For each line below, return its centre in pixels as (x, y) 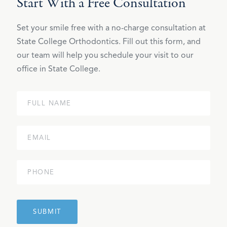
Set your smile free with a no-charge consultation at (111, 28)
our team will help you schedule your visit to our (105, 55)
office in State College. (59, 69)
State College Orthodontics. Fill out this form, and (109, 41)
